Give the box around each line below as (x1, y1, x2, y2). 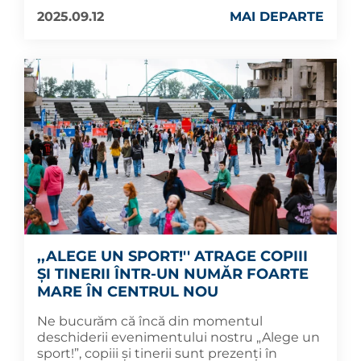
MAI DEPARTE (230, 9, 324, 24)
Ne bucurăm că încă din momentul (37, 313, 263, 330)
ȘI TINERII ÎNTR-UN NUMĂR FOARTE (37, 265, 309, 284)
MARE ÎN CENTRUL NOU (37, 283, 218, 301)
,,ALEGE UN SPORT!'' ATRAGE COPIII (37, 247, 308, 266)
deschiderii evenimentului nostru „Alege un (37, 330, 320, 346)
